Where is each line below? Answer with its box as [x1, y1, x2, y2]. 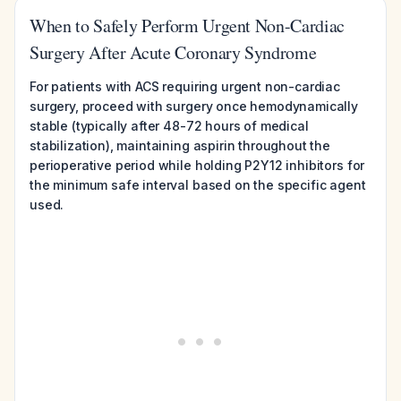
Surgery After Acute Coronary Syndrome [30, 40, 317, 64]
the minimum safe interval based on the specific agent [30, 177, 366, 192]
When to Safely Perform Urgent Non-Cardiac [30, 13, 346, 38]
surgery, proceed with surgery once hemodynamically [30, 98, 358, 114]
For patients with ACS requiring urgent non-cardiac [30, 79, 340, 94]
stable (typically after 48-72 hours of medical [30, 118, 309, 133]
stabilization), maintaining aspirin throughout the [30, 138, 330, 153]
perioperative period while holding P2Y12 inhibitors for [30, 158, 365, 173]
